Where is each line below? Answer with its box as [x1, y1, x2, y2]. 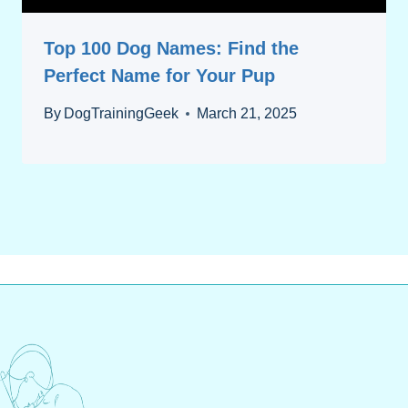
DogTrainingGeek [64, 106, 179, 122]
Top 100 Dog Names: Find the [44, 38, 299, 59]
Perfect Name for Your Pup [44, 66, 275, 87]
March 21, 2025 [197, 106, 298, 122]
